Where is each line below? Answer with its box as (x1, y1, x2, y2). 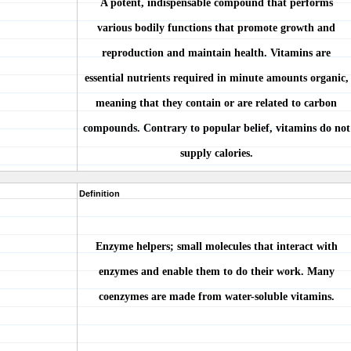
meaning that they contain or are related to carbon (96, 97, 337, 109)
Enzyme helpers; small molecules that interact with (95, 241, 338, 252)
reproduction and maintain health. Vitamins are (102, 47, 331, 59)
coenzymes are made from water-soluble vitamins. (98, 291, 335, 302)
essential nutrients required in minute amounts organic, (84, 72, 349, 84)
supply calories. (179, 147, 253, 159)
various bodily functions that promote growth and (97, 22, 335, 34)
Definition (79, 189, 120, 198)
